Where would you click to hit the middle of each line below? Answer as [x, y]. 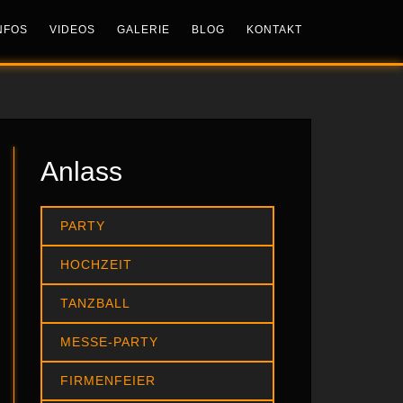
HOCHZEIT [96, 264]
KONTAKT [274, 30]
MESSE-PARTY [109, 342]
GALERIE [143, 30]
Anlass [81, 171]
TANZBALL [95, 303]
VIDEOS [72, 30]
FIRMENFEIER [108, 381]
